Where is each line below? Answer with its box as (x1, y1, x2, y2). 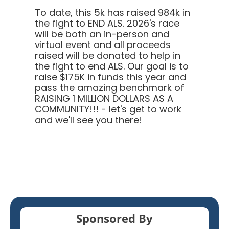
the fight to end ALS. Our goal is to (35, 59, 189, 73)
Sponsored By (76, 211, 153, 226)
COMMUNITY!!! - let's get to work (35, 102, 181, 116)
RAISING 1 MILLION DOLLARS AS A (35, 91, 173, 105)
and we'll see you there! (35, 113, 142, 126)
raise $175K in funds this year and (35, 70, 186, 83)
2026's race (127, 16, 179, 30)
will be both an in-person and (35, 27, 169, 40)
